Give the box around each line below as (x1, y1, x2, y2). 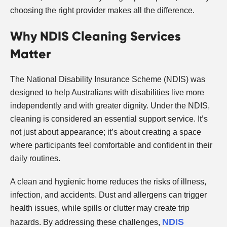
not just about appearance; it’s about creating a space (10, 128, 201, 137)
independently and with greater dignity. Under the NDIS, (10, 101, 210, 110)
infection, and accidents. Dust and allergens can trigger (10, 191, 207, 200)
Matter (10, 46, 51, 62)
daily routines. (10, 154, 60, 163)
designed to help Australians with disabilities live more (10, 88, 204, 97)
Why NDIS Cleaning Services (10, 28, 181, 45)
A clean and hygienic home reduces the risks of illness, (10, 177, 206, 186)
